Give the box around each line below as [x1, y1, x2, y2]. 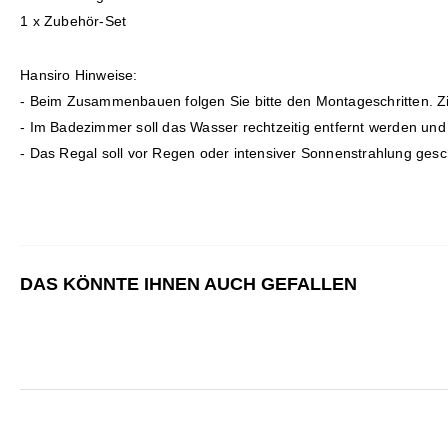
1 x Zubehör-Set [20, 13, 127, 30]
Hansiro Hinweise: [20, 67, 138, 84]
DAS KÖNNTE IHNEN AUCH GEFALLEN [20, 274, 358, 295]
